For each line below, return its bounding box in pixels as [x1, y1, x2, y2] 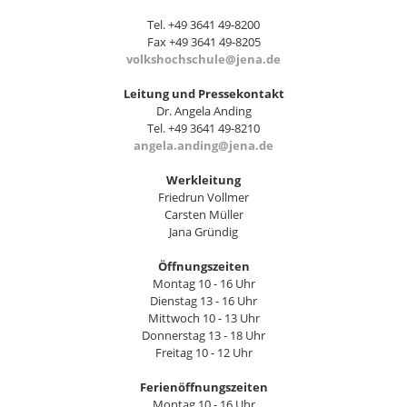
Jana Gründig [169, 223, 238, 241]
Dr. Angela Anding [155, 103, 252, 120]
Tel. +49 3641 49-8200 [147, 16, 260, 34]
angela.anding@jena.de [134, 137, 273, 154]
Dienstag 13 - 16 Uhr [150, 293, 257, 310]
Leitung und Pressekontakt [123, 85, 284, 103]
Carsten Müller [164, 206, 243, 223]
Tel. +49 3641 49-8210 [147, 120, 260, 137]
